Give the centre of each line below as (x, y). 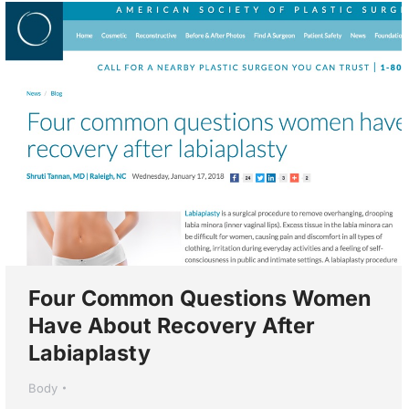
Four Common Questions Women (200, 298)
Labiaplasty (89, 352)
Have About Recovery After (172, 325)
